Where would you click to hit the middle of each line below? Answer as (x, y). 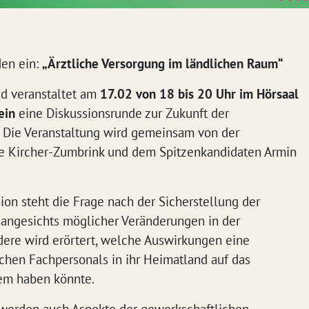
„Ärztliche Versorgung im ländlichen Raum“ (163, 63)
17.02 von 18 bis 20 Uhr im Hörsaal (199, 94)
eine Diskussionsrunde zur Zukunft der (124, 113)
